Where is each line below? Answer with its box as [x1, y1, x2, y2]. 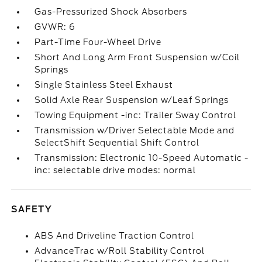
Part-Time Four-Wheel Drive [35, 37, 162, 47]
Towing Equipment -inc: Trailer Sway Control [35, 111, 237, 120]
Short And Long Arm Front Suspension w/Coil [35, 53, 240, 62]
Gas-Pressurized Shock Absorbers [35, 7, 188, 16]
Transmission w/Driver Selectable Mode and [35, 126, 235, 135]
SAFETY [11, 205, 53, 214]
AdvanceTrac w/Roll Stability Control [35, 246, 205, 256]
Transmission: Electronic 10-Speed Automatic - [35, 153, 249, 163]
